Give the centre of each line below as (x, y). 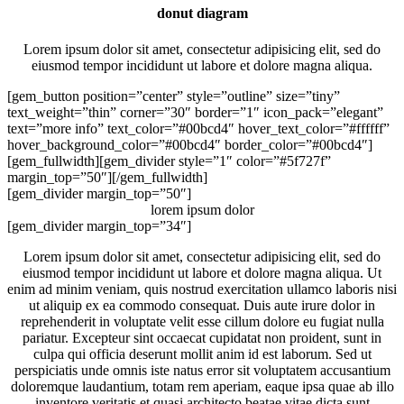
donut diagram (202, 14)
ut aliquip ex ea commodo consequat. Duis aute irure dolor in (202, 305)
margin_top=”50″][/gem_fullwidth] (107, 177)
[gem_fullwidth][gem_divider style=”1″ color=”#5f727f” (169, 161)
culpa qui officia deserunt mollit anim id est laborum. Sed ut (202, 353)
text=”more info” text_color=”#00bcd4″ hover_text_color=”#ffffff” (198, 128)
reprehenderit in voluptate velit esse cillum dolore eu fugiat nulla (202, 321)
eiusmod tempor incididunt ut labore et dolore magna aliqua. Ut (202, 272)
